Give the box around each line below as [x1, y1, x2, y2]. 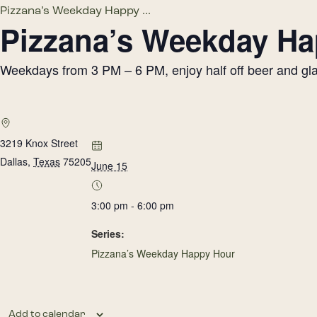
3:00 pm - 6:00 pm [91, 198, 174, 212]
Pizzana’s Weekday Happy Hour [91, 246, 235, 260]
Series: [91, 226, 125, 241]
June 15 [91, 158, 127, 173]
